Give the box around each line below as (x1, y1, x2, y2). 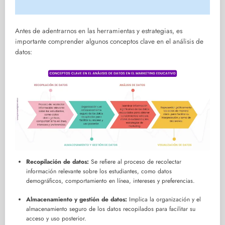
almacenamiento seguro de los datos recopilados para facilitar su (26, 204, 195, 214)
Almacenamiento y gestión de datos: (26, 195, 127, 204)
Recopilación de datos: (26, 157, 89, 167)
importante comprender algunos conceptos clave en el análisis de (15, 37, 203, 47)
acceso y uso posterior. (26, 214, 86, 223)
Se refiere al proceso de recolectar (89, 157, 181, 167)
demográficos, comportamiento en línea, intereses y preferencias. (26, 176, 195, 186)
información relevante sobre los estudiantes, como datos (26, 167, 172, 176)
